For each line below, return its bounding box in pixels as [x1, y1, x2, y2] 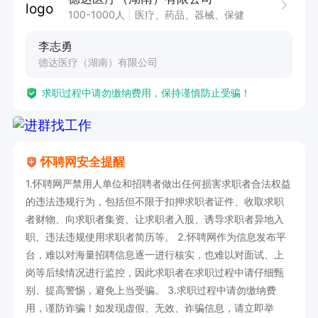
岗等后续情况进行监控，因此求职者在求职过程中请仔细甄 [25, 266, 284, 279]
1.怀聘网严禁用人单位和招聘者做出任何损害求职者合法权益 [25, 177, 291, 190]
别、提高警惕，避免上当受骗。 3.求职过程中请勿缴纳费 [25, 284, 277, 297]
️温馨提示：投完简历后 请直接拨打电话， [25, 21, 247, 35]
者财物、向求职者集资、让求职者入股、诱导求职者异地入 [25, 213, 284, 226]
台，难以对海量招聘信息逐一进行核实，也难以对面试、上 [25, 248, 284, 261]
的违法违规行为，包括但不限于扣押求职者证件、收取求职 [25, 195, 284, 208]
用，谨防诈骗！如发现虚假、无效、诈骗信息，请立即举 [25, 302, 274, 314]
